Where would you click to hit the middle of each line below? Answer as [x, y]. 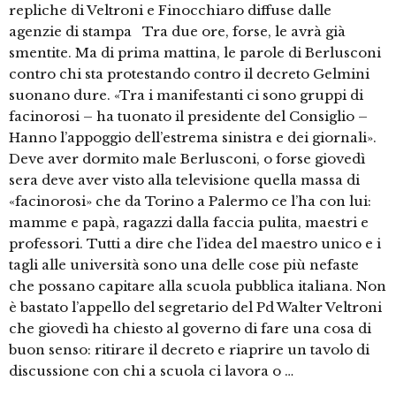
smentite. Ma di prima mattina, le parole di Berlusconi [195, 53]
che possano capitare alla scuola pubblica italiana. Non [198, 286]
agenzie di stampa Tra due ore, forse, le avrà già [177, 32]
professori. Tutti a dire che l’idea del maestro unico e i [195, 244]
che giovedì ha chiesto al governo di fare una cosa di [190, 329]
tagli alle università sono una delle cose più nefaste [184, 265]
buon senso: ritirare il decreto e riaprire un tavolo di [189, 350]
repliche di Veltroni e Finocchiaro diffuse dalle [170, 11]
